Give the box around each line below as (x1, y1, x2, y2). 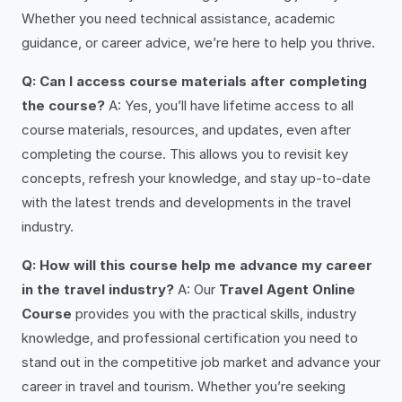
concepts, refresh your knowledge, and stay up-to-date (22, 170, 371, 187)
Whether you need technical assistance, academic (22, 10, 336, 27)
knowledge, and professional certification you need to (22, 329, 358, 346)
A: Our (174, 281, 219, 298)
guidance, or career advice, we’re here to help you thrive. (22, 34, 375, 51)
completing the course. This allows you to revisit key (22, 145, 348, 162)
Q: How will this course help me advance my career (22, 257, 372, 274)
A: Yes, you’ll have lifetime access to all (105, 97, 354, 114)
